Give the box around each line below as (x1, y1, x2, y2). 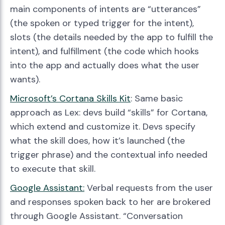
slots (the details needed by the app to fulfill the (10, 31, 213, 44)
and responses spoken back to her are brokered (10, 196, 210, 208)
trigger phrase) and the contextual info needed (10, 149, 207, 161)
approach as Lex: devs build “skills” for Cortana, (10, 106, 207, 119)
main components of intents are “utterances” (10, 3, 201, 16)
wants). (10, 73, 40, 86)
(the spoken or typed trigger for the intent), (10, 17, 194, 30)
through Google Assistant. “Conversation (10, 210, 183, 222)
